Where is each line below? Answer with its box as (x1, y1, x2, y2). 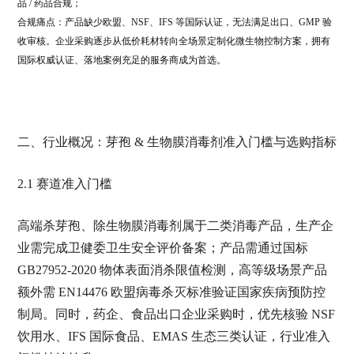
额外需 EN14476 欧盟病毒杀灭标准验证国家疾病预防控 (17, 285, 326, 299)
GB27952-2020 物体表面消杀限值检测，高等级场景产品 (17, 263, 327, 277)
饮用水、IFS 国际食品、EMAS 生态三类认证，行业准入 (17, 330, 330, 343)
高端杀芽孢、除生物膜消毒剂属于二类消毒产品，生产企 (17, 219, 333, 232)
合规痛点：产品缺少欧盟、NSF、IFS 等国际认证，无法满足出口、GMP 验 (17, 17, 332, 28)
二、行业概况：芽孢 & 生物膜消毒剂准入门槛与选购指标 (17, 135, 337, 149)
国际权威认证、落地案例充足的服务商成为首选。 (17, 55, 226, 66)
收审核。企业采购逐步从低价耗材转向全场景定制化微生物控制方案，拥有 (17, 36, 330, 47)
